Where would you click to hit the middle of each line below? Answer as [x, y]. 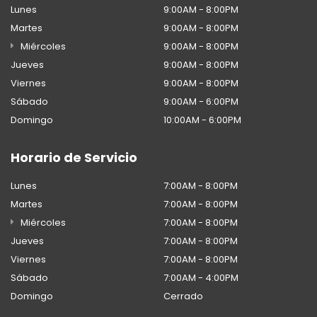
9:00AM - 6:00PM [201, 101]
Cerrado [183, 296]
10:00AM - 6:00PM [202, 120]
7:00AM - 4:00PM [201, 277]
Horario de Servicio [74, 157]
